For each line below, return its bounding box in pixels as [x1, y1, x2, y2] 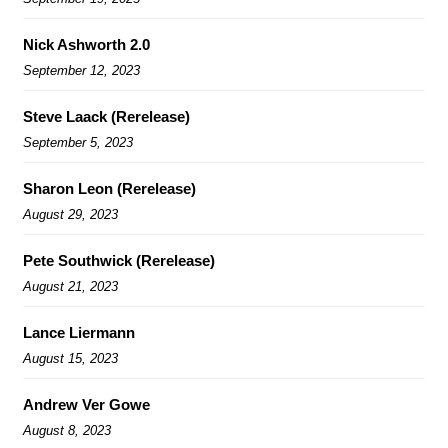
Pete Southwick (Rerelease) [23, 251, 215, 269]
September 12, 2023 [23, 62, 140, 78]
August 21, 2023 [23, 278, 118, 294]
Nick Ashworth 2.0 [23, 35, 150, 53]
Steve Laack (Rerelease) [23, 107, 190, 125]
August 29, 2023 [23, 206, 118, 222]
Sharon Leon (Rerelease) [23, 179, 196, 197]
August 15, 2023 [23, 350, 118, 366]
